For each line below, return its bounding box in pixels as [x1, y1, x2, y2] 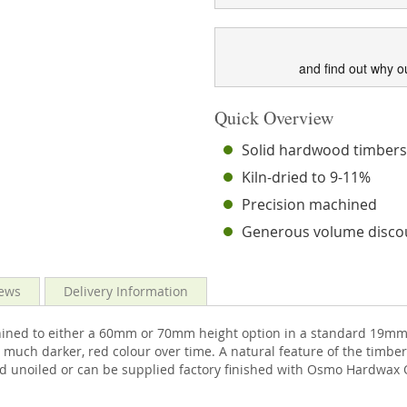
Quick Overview [214, 105, 334, 130]
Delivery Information [64, 283, 188, 300]
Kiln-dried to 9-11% [242, 167, 372, 187]
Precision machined [242, 194, 378, 214]
